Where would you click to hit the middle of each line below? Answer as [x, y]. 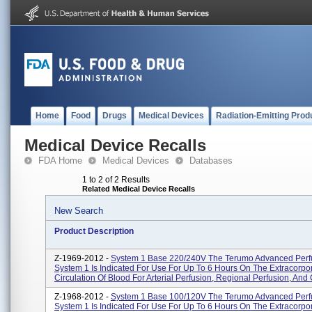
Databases [211, 161]
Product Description [94, 231]
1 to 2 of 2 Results [116, 180]
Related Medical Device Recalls [139, 189]
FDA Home [60, 161]
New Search [79, 211]
